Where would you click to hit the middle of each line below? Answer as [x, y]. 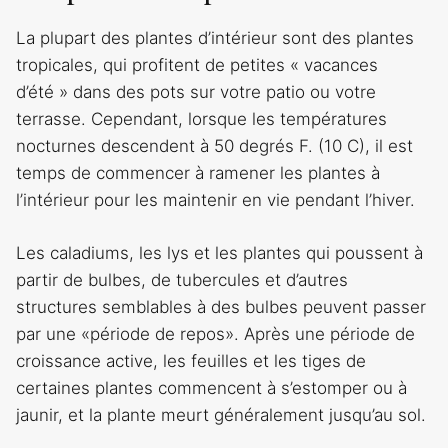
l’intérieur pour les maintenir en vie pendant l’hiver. [215, 200]
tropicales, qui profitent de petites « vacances [197, 65]
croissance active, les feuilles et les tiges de [191, 360]
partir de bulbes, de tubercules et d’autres [182, 279]
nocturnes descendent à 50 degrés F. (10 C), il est [214, 146]
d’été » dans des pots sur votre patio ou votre [196, 92]
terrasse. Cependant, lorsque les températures [201, 119]
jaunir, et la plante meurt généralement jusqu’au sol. [221, 414]
